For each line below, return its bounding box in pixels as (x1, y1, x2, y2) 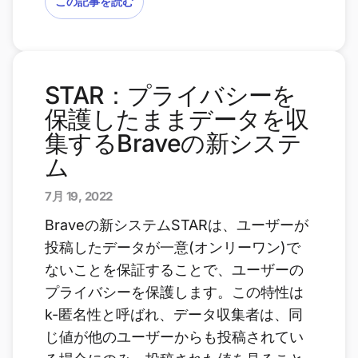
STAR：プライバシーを (45, 81, 296, 109)
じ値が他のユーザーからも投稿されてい (45, 328, 304, 345)
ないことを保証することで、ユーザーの (45, 261, 304, 278)
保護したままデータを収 (45, 105, 309, 133)
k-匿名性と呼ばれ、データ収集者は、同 (45, 306, 303, 323)
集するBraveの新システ (45, 129, 302, 157)
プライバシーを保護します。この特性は (45, 284, 304, 300)
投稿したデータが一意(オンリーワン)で (45, 239, 300, 256)
